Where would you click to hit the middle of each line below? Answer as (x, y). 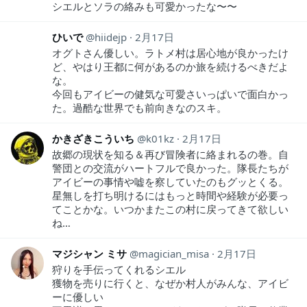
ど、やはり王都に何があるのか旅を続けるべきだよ (170, 66)
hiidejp (111, 37)
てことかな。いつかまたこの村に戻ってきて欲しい (170, 209)
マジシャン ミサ (89, 253)
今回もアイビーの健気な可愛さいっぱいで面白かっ (170, 94)
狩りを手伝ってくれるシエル (119, 269)
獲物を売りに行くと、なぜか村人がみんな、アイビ (170, 283)
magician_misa (174, 253)
